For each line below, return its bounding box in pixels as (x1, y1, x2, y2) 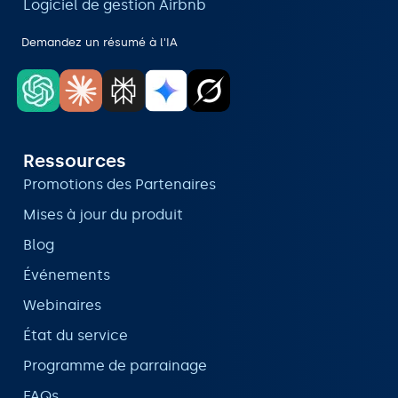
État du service (23, 327, 128, 345)
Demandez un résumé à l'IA (21, 36, 179, 50)
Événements (23, 267, 110, 284)
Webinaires (23, 297, 101, 314)
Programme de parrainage (23, 357, 207, 375)
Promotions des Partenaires (23, 176, 216, 194)
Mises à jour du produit (23, 206, 183, 224)
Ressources (23, 150, 126, 172)
